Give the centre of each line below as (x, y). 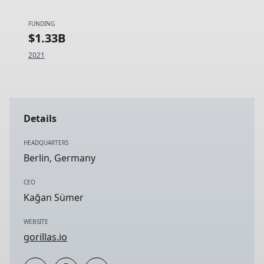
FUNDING (42, 24)
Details (40, 118)
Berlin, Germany (60, 158)
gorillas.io (45, 237)
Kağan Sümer (54, 197)
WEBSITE (36, 222)
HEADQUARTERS (46, 143)
